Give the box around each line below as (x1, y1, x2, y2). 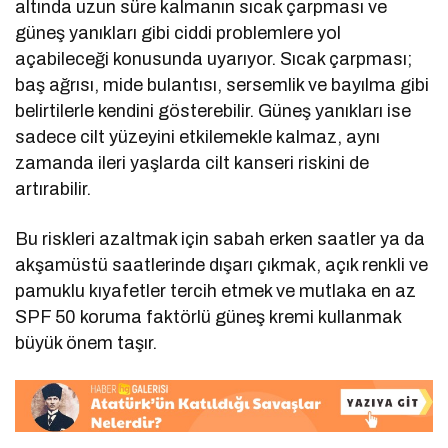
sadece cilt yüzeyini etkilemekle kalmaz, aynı (15, 127, 381, 148)
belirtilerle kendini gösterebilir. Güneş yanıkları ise (15, 101, 412, 122)
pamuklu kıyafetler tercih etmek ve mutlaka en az (15, 281, 417, 302)
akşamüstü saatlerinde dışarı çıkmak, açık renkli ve (15, 255, 429, 276)
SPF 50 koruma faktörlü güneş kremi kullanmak (15, 307, 402, 328)
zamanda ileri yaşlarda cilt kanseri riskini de (15, 153, 370, 174)
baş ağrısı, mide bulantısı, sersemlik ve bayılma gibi (15, 75, 430, 96)
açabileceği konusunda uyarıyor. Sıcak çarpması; (15, 49, 413, 70)
